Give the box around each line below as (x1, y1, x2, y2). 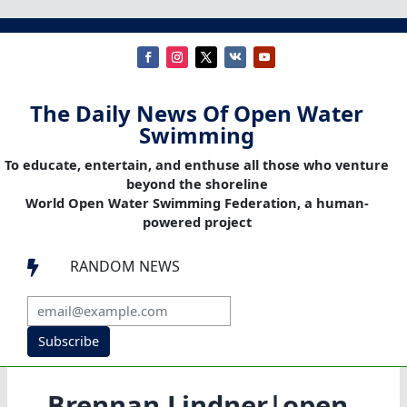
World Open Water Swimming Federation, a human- (25, 194, 369, 213)
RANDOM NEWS (70, 256, 180, 277)
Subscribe (37, 332, 99, 351)
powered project (142, 213, 252, 232)
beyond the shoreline (125, 174, 268, 194)
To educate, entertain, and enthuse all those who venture (5, 155, 389, 174)
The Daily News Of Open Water (30, 98, 363, 129)
